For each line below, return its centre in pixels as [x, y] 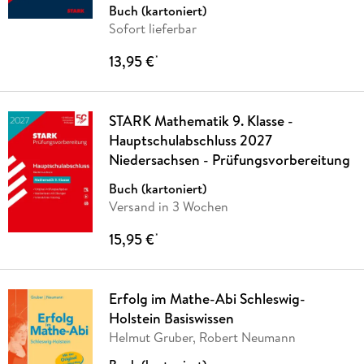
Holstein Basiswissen [171, 318]
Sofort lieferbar [152, 29]
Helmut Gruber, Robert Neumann [202, 338]
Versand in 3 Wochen [168, 207]
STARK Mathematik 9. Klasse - [201, 121]
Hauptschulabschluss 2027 [190, 141]
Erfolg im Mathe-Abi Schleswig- [207, 299]
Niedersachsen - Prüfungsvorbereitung [229, 160]
